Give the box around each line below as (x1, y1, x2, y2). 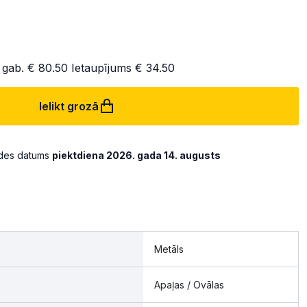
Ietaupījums (68, 61, 135, 75)
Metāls (154, 243, 184, 255)
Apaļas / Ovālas (154, 279, 224, 291)
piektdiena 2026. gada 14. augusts (52, 149, 221, 161)
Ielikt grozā (38, 99, 99, 113)
